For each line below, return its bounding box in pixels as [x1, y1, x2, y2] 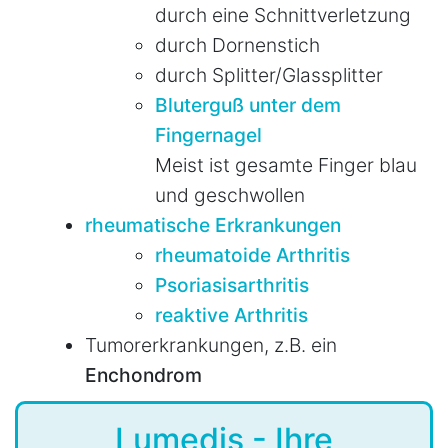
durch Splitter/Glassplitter [155, 62, 383, 87]
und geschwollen [155, 182, 305, 207]
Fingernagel [155, 122, 262, 147]
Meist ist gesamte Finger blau [155, 152, 417, 177]
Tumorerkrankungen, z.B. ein [85, 332, 337, 357]
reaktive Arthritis [155, 302, 308, 327]
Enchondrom [85, 362, 202, 387]
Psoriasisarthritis [155, 272, 309, 297]
